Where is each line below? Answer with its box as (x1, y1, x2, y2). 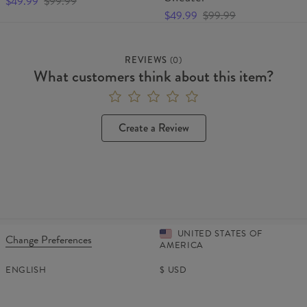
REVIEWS (125, 53, 167, 67)
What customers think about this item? (34, 64, 273, 88)
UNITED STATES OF (177, 227, 263, 241)
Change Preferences (5, 232, 92, 249)
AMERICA (160, 238, 204, 253)
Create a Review (118, 120, 189, 136)
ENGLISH (5, 262, 47, 277)
